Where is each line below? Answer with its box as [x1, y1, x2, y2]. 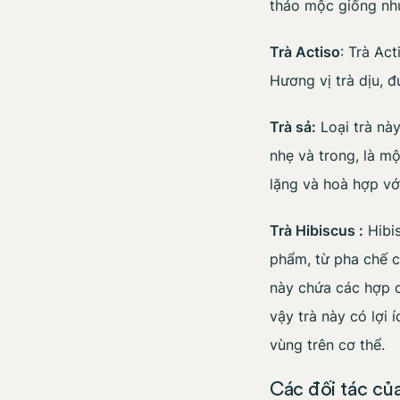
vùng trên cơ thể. [270, 336, 385, 354]
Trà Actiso [270, 43, 340, 62]
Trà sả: [270, 118, 316, 137]
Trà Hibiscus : [270, 221, 363, 240]
